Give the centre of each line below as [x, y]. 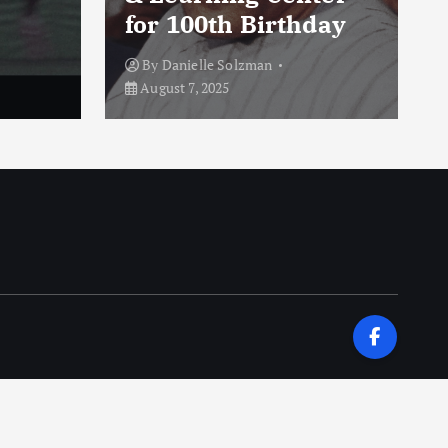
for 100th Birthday [235, 24]
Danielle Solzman [217, 65]
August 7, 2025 [183, 88]
